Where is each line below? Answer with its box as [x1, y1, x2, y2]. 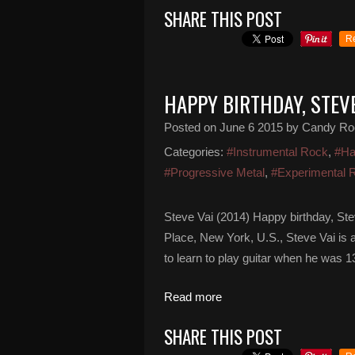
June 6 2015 [219, 120, 283, 134]
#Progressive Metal [164, 166, 265, 179]
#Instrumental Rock [227, 145, 328, 158]
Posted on [164, 120, 219, 134]
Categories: [164, 145, 223, 158]
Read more [164, 290, 222, 303]
